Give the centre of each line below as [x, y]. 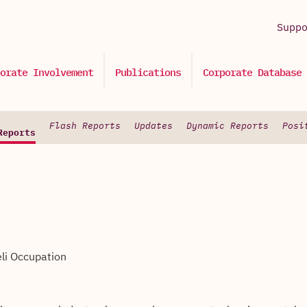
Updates [153, 126]
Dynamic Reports [228, 126]
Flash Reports [85, 126]
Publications [148, 73]
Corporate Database [252, 73]
